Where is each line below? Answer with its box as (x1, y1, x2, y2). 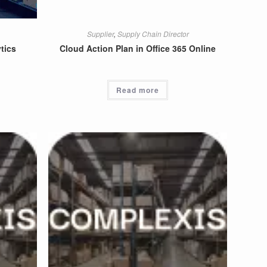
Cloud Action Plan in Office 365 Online (60, 42, 216, 54)
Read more (116, 85, 160, 95)
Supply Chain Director (117, 29, 189, 39)
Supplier (86, 29, 114, 39)
